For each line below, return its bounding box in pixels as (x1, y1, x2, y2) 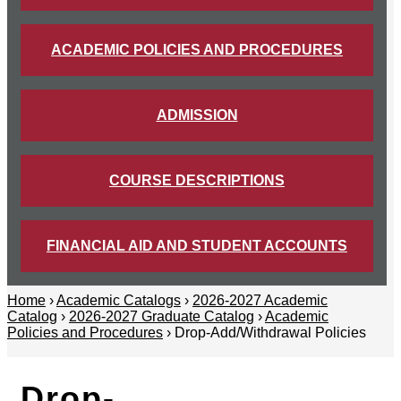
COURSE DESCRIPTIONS (109, 173, 285, 189)
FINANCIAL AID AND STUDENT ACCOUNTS (47, 238, 347, 254)
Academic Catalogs (56, 293, 181, 309)
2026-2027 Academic (192, 293, 328, 309)
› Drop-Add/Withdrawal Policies (163, 325, 366, 341)
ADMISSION (156, 107, 238, 124)
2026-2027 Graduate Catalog (69, 309, 254, 325)
